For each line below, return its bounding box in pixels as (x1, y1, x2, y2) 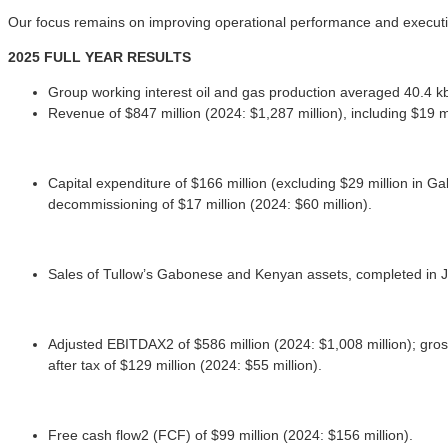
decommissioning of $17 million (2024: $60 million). (48, 195, 372, 212)
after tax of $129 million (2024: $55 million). (48, 356, 322, 373)
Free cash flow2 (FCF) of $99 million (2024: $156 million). (48, 426, 413, 443)
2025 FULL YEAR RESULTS (8, 48, 191, 65)
